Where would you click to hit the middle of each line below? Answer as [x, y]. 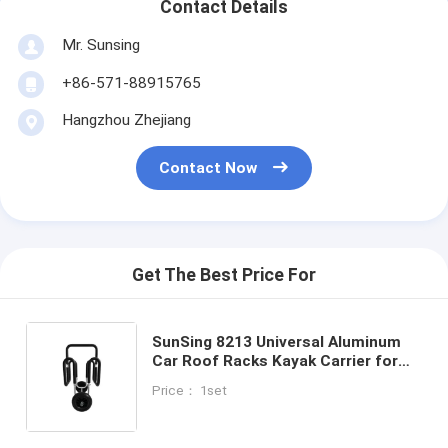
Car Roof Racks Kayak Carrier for [275, 360]
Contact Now [208, 168]
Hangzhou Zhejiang [126, 119]
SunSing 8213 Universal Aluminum [277, 341]
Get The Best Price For [224, 275]
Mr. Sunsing [100, 44]
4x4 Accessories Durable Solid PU [276, 379]
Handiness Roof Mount [238, 398]
